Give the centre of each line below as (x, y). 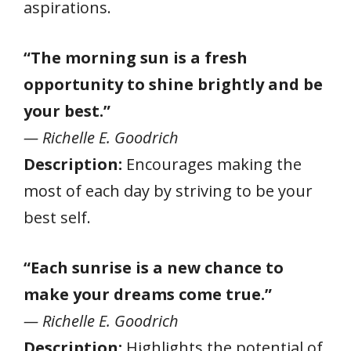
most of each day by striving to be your (168, 190)
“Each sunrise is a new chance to (154, 267)
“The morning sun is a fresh (136, 57)
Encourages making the (212, 164)
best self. (57, 217)
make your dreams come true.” (148, 294)
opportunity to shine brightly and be (173, 84)
